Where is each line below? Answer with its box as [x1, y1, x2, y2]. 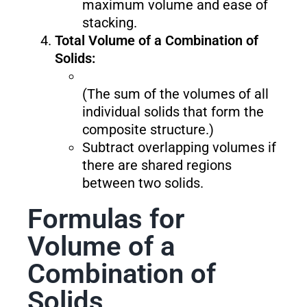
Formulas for [27, 203, 184, 236]
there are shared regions [82, 157, 232, 174]
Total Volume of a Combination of [54, 32, 258, 49]
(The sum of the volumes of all [82, 86, 269, 103]
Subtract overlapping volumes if [82, 139, 276, 156]
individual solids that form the [82, 103, 264, 121]
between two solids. [82, 175, 204, 192]
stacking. [82, 14, 137, 32]
